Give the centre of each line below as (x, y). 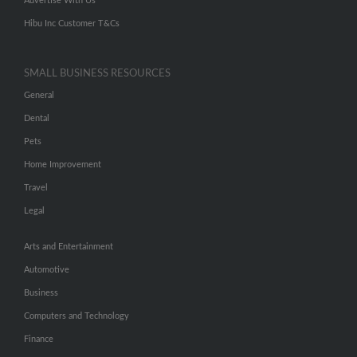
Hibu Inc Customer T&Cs (72, 24)
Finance (39, 339)
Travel (36, 188)
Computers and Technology (76, 316)
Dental (37, 118)
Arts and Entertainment (69, 247)
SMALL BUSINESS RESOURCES (97, 74)
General (39, 95)
